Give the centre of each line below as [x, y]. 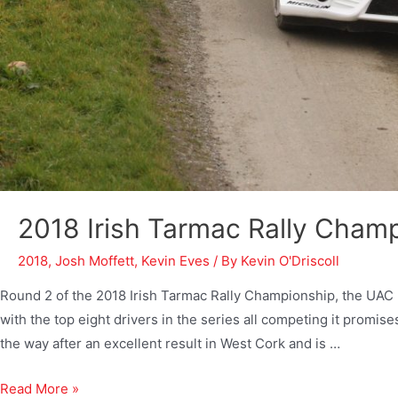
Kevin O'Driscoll [290, 260]
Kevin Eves [175, 260]
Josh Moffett [95, 260]
